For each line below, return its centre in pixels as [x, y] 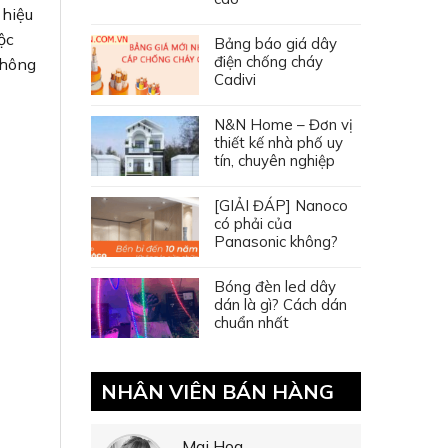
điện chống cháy [268, 61]
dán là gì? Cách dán [280, 304]
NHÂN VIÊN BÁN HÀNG [217, 391]
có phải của [253, 223]
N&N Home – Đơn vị [283, 124]
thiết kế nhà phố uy [278, 142]
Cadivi [235, 79]
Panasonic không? [276, 241]
